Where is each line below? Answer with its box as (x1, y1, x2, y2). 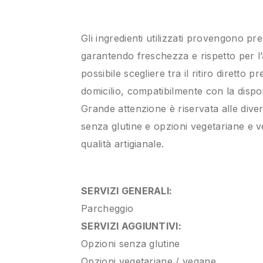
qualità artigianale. (81, 138, 164, 150)
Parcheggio (81, 203, 134, 214)
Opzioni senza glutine (81, 238, 180, 249)
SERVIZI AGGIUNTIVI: (81, 220, 182, 232)
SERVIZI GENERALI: (81, 185, 173, 197)
